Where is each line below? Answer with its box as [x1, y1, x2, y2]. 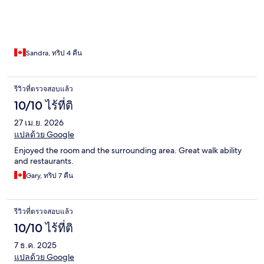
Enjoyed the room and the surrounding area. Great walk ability [14, 145, 242, 156]
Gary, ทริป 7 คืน [26, 171, 73, 181]
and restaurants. [14, 156, 74, 167]
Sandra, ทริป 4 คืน [26, 48, 82, 58]
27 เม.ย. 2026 [14, 117, 64, 128]
